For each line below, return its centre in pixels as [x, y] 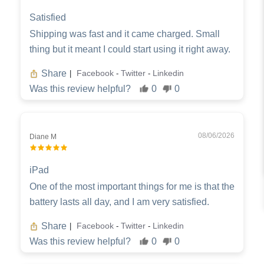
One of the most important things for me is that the [132, 186]
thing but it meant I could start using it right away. [130, 49]
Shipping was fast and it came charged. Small [125, 34]
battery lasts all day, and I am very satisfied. [119, 202]
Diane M [43, 136]
